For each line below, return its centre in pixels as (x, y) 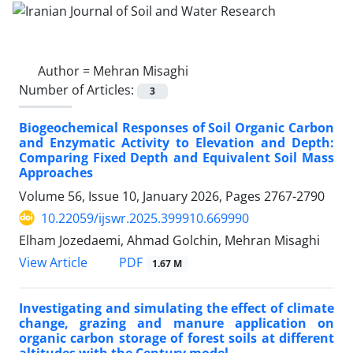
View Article (53, 262)
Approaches (56, 172)
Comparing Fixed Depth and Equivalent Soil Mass (176, 157)
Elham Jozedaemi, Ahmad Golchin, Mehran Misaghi (169, 240)
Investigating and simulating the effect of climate (176, 308)
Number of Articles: (78, 89)
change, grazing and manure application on (176, 323)
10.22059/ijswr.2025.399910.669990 (145, 218)
